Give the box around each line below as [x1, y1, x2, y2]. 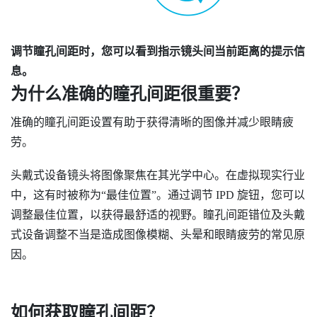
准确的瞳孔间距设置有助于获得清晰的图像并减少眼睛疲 [11, 115, 294, 128]
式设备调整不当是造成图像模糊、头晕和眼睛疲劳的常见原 [11, 229, 305, 241]
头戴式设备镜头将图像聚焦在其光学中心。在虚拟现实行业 [11, 169, 305, 182]
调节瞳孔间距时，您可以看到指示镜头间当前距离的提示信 [11, 45, 305, 57]
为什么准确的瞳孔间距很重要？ [11, 84, 248, 103]
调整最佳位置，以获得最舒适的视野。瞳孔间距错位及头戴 [11, 209, 305, 221]
